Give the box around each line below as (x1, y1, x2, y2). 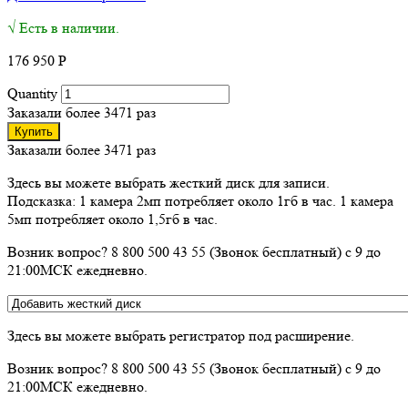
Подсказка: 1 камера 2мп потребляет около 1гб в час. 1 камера (7, 191, 393, 209)
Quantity (7, 84, 57, 102)
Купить (15, 124, 53, 138)
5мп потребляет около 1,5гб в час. (7, 209, 218, 228)
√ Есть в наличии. (7, 18, 119, 36)
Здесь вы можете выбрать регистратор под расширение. (7, 326, 354, 344)
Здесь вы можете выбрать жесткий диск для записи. (7, 173, 330, 191)
